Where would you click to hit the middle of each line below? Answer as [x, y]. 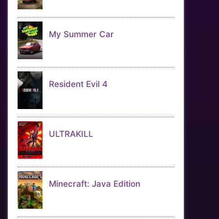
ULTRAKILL [71, 134]
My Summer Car [81, 34]
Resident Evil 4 [78, 84]
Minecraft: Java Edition [95, 184]
